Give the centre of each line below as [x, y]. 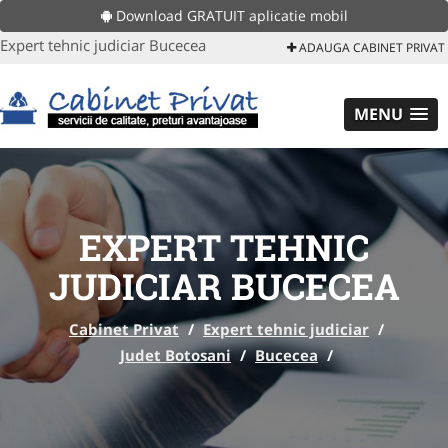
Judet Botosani [175, 355]
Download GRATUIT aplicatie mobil [229, 15]
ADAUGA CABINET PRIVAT [370, 47]
